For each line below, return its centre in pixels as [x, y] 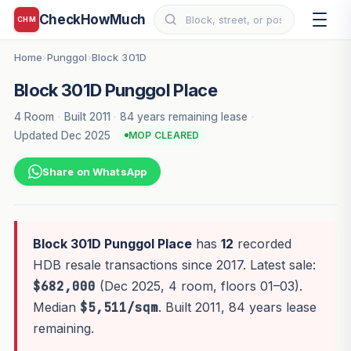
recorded [262, 244]
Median [56, 308]
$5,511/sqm [119, 308]
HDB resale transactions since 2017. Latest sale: [174, 265]
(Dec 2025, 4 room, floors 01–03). [199, 286]
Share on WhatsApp [94, 172]
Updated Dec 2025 [62, 135]
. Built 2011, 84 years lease [237, 308]
